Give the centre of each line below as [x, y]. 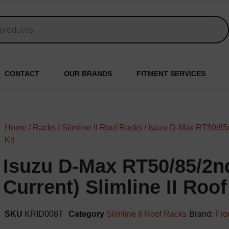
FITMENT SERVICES [171, 74]
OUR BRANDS [88, 74]
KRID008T [44, 214]
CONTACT [22, 74]
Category [86, 214]
